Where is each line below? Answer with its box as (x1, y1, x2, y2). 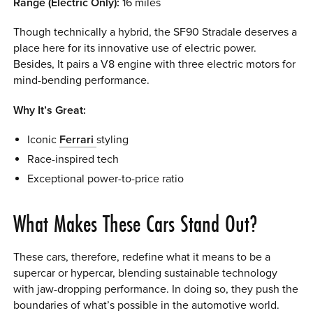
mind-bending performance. (13, 73, 150, 88)
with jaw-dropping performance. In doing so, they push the (13, 282, 299, 296)
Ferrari (59, 133, 96, 147)
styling (96, 133, 129, 147)
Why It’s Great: (13, 103, 87, 117)
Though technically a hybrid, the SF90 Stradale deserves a (13, 25, 298, 40)
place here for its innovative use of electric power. (13, 41, 257, 56)
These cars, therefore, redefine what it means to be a (13, 249, 271, 264)
